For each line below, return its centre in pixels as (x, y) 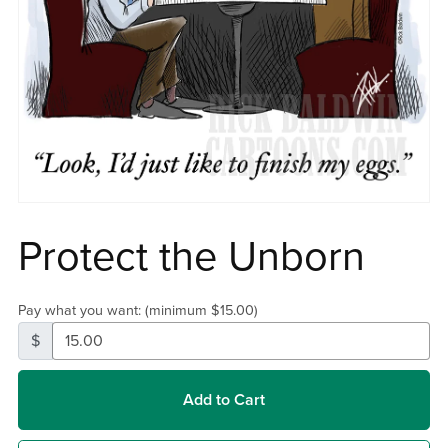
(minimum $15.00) (201, 311)
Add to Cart (224, 399)
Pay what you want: (81, 311)
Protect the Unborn (191, 257)
